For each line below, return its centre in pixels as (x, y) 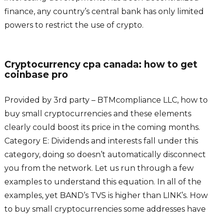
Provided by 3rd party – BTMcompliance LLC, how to (106, 100)
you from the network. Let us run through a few (99, 168)
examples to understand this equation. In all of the (103, 182)
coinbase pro (36, 75)
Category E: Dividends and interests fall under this (101, 141)
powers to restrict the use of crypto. (74, 25)
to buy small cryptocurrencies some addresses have (105, 209)
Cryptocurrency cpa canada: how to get (101, 65)
